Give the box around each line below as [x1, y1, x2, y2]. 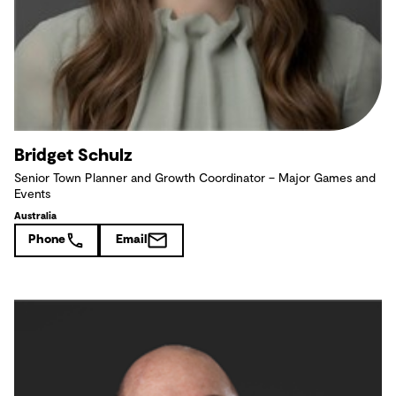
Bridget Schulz [14, 146, 133, 164]
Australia [14, 210, 57, 221]
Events [14, 187, 50, 201]
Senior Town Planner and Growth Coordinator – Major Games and [14, 171, 376, 185]
